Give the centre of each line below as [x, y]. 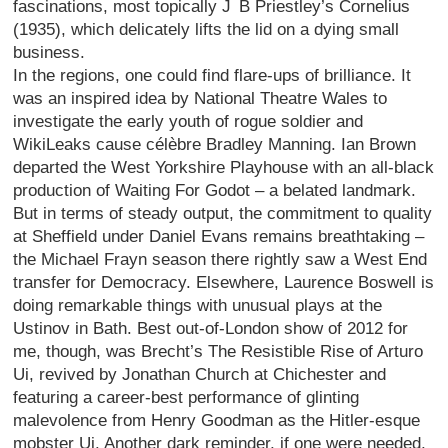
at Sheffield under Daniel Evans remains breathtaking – [219, 236]
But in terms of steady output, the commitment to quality [223, 213]
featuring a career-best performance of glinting [186, 397]
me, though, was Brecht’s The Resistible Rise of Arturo [218, 351]
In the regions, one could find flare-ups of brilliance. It [212, 75]
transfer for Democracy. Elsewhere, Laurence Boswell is [224, 282]
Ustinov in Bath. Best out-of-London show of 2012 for [211, 328]
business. [49, 52]
